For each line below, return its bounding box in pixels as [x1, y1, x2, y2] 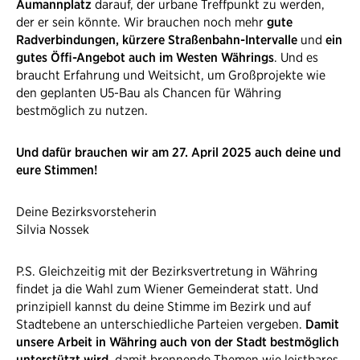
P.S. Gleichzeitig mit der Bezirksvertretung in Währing [16, 263, 317, 279]
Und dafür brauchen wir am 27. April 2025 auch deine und [16, 144, 341, 160]
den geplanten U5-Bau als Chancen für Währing [16, 84, 281, 100]
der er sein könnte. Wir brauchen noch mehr [16, 14, 267, 30]
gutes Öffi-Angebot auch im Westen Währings [16, 49, 274, 65]
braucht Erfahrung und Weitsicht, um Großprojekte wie [16, 67, 325, 83]
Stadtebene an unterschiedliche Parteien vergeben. [16, 316, 305, 332]
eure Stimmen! [16, 162, 97, 178]
